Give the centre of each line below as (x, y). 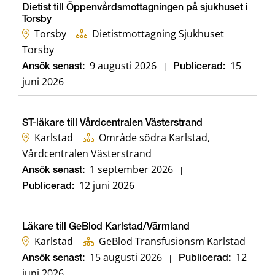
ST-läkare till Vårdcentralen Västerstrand (112, 124)
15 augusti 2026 (126, 258)
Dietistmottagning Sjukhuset (158, 34)
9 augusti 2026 (123, 66)
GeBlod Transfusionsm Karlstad (172, 242)
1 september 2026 (131, 170)
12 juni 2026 (107, 186)
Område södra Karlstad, (154, 138)
